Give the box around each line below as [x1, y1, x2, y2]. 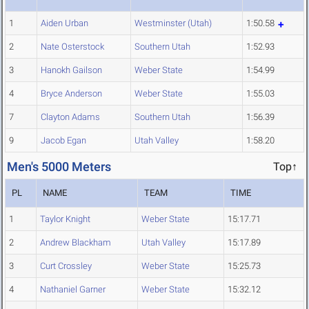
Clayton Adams [41, 112, 100, 123]
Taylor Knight [40, 214, 90, 225]
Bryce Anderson [41, 88, 102, 99]
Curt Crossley [40, 261, 92, 272]
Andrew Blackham [40, 237, 111, 248]
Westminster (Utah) [134, 18, 212, 29]
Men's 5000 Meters [7, 159, 111, 175]
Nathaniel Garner [40, 284, 106, 295]
